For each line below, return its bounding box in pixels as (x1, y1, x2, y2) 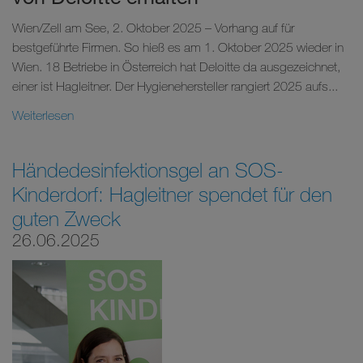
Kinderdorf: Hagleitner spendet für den (12, 181, 332, 206)
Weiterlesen (12, 108, 74, 122)
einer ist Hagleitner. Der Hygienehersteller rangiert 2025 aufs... (12, 79, 338, 93)
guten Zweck (12, 206, 121, 230)
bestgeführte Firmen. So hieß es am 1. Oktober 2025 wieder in (12, 40, 344, 54)
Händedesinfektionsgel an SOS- (12, 157, 284, 181)
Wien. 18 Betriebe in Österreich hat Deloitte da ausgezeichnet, (12, 59, 340, 74)
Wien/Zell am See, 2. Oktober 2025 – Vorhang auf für (12, 20, 294, 35)
